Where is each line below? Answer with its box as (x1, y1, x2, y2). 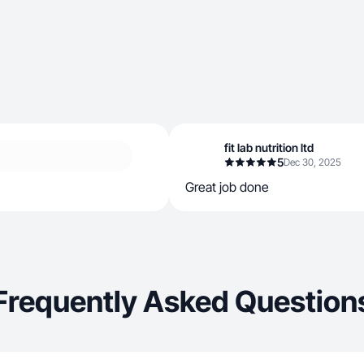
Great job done (185, 179, 269, 195)
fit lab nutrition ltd (224, 141, 314, 154)
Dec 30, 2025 (284, 156, 341, 168)
